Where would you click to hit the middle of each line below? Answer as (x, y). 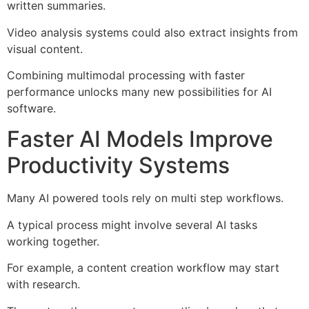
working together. (53, 241)
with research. (43, 285)
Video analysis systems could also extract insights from (152, 32)
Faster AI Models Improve (140, 139)
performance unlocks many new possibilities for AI (139, 92)
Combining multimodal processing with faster (126, 76)
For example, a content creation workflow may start (143, 268)
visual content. (45, 49)
